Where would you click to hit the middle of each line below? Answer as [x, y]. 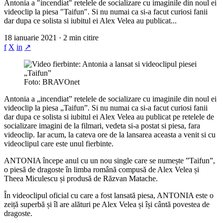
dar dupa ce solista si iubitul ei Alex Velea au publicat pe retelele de [109, 116]
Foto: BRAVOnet [52, 82]
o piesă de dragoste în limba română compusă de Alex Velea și [102, 169]
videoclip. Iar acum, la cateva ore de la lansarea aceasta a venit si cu [110, 134]
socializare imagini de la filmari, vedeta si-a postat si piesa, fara [102, 125]
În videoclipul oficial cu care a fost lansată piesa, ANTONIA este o [109, 195]
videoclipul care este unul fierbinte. [59, 143]
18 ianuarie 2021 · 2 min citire [51, 37]
